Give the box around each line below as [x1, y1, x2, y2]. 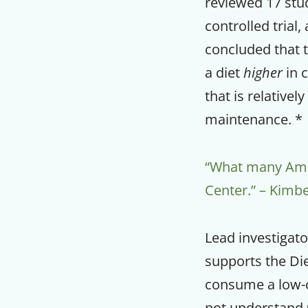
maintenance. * [205, 110, 302, 129]
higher [243, 63, 283, 82]
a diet [205, 63, 243, 82]
